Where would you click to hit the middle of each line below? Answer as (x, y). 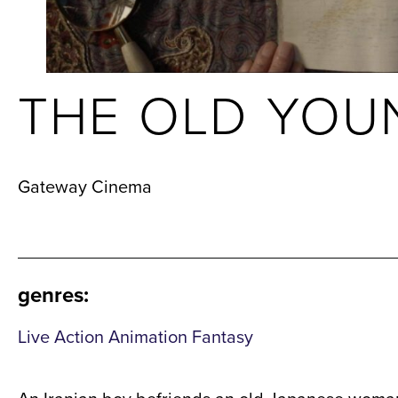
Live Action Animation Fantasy (135, 337)
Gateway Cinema (85, 187)
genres (51, 295)
